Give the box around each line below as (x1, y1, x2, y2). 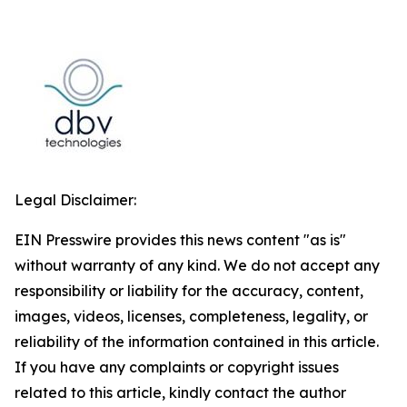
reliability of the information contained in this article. (15, 333, 379, 351)
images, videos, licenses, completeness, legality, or (15, 307, 368, 325)
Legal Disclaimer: (15, 191, 136, 209)
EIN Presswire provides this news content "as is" (15, 231, 346, 249)
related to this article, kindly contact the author (15, 383, 346, 402)
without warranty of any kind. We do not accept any (15, 256, 380, 274)
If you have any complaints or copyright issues (15, 358, 339, 376)
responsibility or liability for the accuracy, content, (15, 282, 363, 300)
